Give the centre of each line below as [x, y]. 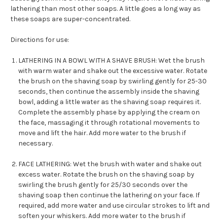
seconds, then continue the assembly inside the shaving [109, 92]
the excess [138, 71]
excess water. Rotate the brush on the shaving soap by [107, 175]
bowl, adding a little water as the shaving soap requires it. [110, 102]
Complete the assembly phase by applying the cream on [109, 112]
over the [174, 185]
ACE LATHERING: [48, 164]
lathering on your [150, 195]
